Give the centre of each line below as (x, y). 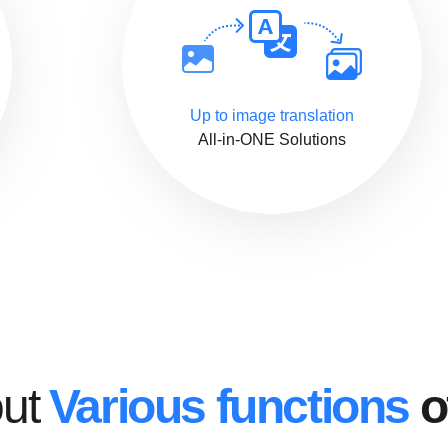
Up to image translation (272, 116)
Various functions (229, 407)
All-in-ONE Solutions (272, 140)
